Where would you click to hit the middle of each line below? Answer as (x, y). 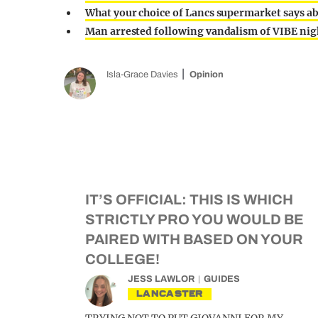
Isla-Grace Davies (142, 75)
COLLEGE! (122, 259)
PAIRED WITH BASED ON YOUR (194, 239)
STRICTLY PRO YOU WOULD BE (194, 219)
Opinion (207, 75)
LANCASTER (170, 294)
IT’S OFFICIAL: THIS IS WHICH (189, 199)
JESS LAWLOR (161, 279)
